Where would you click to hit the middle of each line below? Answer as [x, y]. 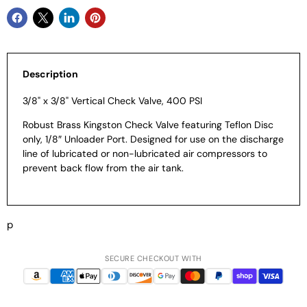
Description [50, 74]
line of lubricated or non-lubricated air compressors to [145, 154]
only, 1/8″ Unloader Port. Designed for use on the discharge [153, 139]
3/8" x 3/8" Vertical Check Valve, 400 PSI [112, 101]
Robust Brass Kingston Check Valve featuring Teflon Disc [148, 125]
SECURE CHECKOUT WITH [153, 258]
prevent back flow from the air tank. [103, 168]
